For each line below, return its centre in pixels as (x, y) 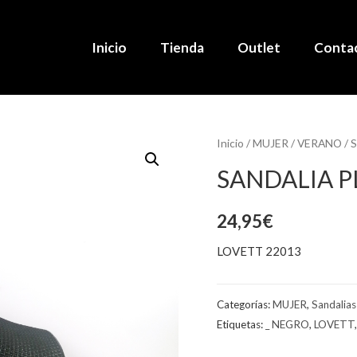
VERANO (320, 143)
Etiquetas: (241, 325)
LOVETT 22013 (259, 251)
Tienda (182, 47)
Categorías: (245, 305)
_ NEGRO (287, 325)
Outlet (259, 47)
